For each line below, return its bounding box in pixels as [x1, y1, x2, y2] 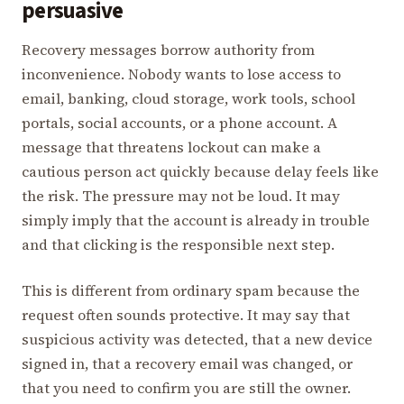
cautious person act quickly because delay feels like [22, 161, 379, 181]
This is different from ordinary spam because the [22, 280, 360, 300]
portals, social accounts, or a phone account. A [22, 112, 337, 133]
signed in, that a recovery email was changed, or [22, 353, 353, 373]
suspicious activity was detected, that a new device [22, 328, 372, 349]
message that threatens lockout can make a [22, 136, 321, 157]
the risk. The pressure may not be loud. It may [22, 185, 340, 206]
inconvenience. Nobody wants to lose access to [22, 63, 341, 84]
